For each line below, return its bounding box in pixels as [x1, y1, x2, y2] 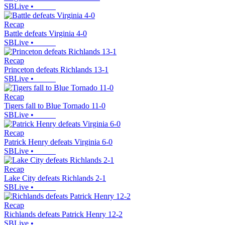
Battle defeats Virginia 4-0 [4, 29, 87, 38]
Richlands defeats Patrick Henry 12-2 [4, 210, 123, 219]
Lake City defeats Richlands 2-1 [4, 174, 106, 183]
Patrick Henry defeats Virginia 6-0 [4, 138, 113, 147]
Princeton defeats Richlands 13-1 [4, 65, 108, 74]
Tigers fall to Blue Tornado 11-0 [4, 101, 105, 110]
